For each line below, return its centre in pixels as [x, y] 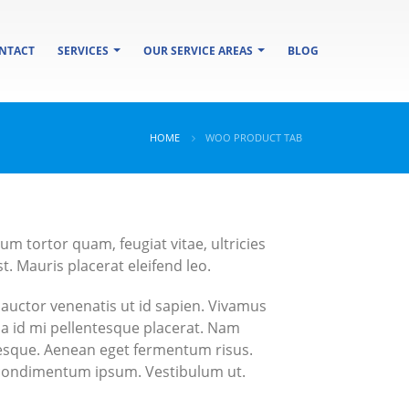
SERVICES [83, 51]
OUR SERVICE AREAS [198, 51]
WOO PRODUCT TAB [254, 138]
